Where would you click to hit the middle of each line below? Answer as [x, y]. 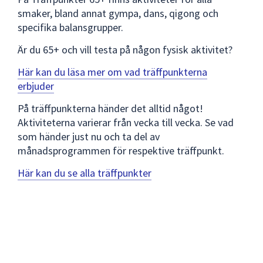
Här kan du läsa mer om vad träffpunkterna [112, 72]
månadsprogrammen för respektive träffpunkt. [121, 150]
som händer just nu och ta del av [89, 136]
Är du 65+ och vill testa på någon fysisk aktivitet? [125, 49]
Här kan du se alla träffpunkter [85, 173]
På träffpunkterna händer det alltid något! [110, 108]
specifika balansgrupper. [70, 27]
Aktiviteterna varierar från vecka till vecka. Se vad [126, 122]
